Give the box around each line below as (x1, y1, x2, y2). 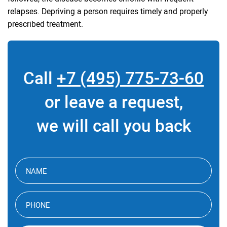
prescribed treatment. (8, 18, 83, 29)
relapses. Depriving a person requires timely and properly (8, 5, 208, 17)
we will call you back (36, 113, 191, 137)
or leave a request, (44, 90, 183, 113)
